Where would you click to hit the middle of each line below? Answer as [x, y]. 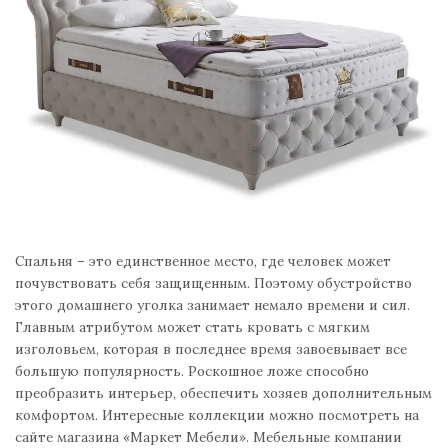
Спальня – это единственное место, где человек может [203, 261]
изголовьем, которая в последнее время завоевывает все [211, 349]
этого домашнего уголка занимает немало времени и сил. [212, 305]
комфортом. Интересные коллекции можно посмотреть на [217, 415]
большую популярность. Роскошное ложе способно [192, 371]
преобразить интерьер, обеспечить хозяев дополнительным [223, 393]
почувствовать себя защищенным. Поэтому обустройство [213, 283]
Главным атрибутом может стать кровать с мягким [192, 327]
